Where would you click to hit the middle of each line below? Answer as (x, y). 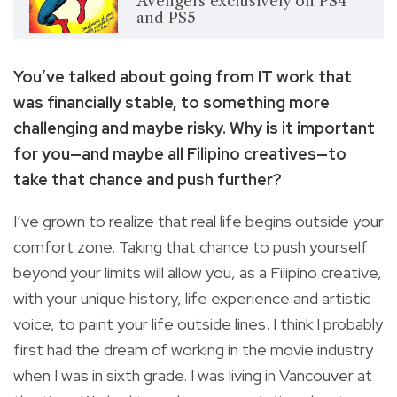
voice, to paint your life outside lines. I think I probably (198, 324)
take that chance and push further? (148, 180)
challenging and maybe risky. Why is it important (194, 128)
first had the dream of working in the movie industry (193, 350)
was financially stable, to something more (171, 103)
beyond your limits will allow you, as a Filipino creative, (198, 273)
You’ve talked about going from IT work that (183, 77)
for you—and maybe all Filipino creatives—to (180, 154)
